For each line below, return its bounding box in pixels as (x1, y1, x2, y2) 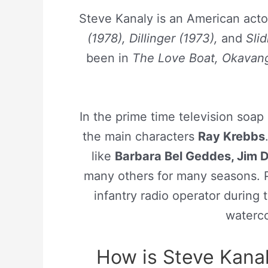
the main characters (82, 129, 198, 144)
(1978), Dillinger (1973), (87, 31, 218, 45)
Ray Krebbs (197, 129, 265, 144)
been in (86, 51, 132, 65)
